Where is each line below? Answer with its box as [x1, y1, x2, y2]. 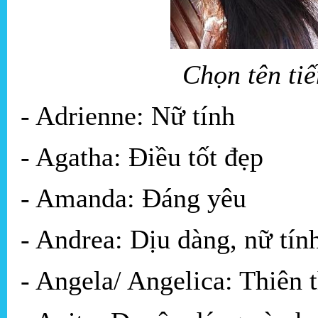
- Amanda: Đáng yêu [21, 183, 246, 214]
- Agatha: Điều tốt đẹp [21, 142, 263, 172]
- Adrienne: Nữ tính [21, 101, 235, 131]
